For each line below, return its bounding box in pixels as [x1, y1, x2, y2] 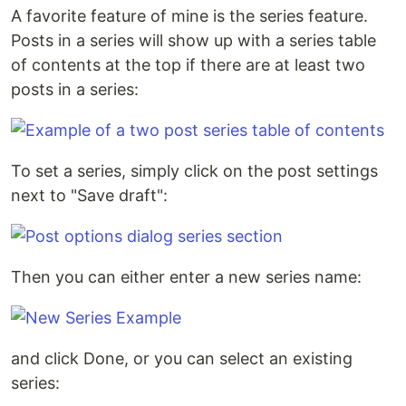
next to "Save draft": [11, 186, 168, 205]
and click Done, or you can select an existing [11, 349, 353, 368]
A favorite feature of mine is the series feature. [11, 6, 368, 25]
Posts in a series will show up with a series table [11, 31, 376, 50]
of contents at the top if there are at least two [11, 55, 365, 74]
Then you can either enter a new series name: [11, 267, 362, 286]
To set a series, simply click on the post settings [11, 161, 378, 180]
